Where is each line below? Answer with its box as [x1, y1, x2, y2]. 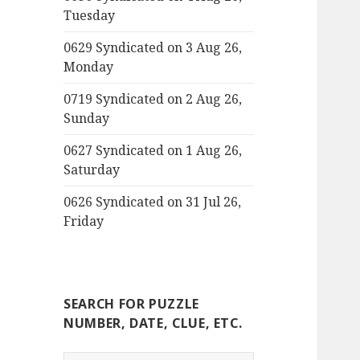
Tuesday [63, 6, 116, 25]
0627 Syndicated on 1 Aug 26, [63, 141, 243, 160]
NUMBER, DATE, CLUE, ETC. [63, 314, 243, 333]
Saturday [63, 161, 121, 179]
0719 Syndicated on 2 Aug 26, [63, 90, 243, 108]
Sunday [63, 109, 110, 128]
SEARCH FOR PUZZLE [63, 295, 199, 313]
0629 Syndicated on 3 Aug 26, [63, 39, 243, 57]
